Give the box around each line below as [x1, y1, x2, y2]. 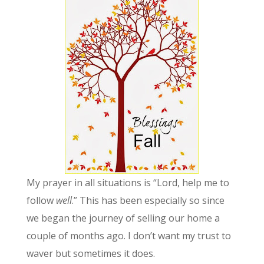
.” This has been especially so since [71, 194, 225, 207]
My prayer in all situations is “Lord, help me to [26, 176, 229, 190]
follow [26, 194, 56, 207]
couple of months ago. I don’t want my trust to [26, 229, 231, 243]
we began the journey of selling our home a [26, 212, 220, 225]
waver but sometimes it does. [26, 247, 155, 260]
